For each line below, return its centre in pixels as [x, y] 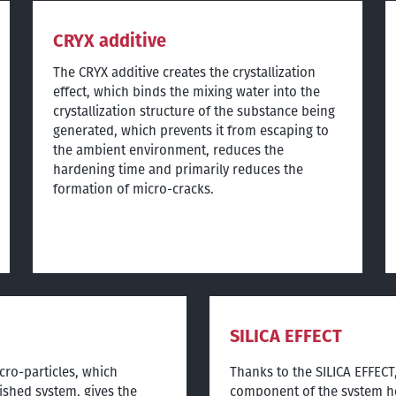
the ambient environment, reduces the [168, 149]
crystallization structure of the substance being [194, 110]
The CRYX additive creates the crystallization [184, 72]
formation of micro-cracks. [133, 188]
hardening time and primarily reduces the [178, 169]
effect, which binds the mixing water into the [186, 91]
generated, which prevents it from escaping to [190, 130]
